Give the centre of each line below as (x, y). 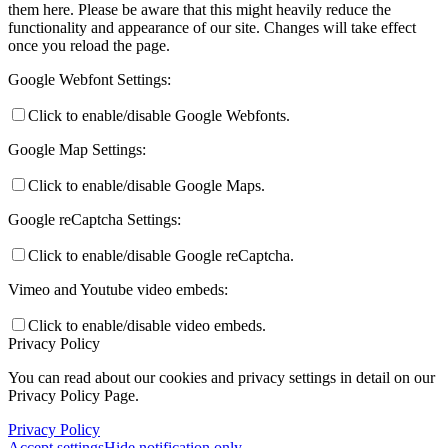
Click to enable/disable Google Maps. (146, 185)
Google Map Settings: (77, 149)
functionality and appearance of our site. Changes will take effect (212, 27)
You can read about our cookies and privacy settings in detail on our (221, 377)
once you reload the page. (89, 45)
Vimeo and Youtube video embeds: (118, 289)
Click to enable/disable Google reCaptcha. (161, 255)
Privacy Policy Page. (73, 395)
